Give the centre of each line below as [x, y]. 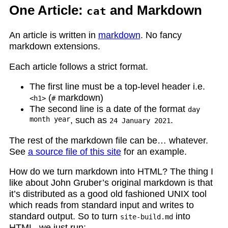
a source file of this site [74, 151]
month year [50, 120]
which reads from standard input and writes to [101, 205]
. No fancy [161, 35]
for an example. [154, 151]
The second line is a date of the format [108, 109]
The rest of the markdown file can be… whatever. [108, 140]
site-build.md [146, 217]
